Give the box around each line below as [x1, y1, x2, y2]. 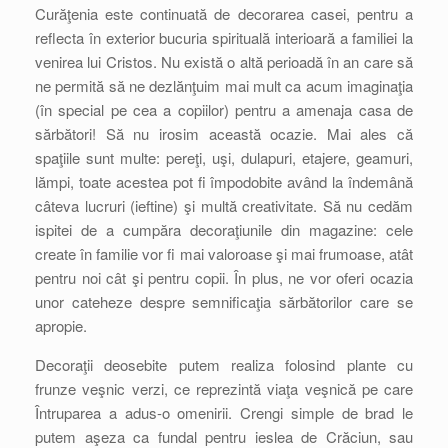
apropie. [35, 315, 87, 336]
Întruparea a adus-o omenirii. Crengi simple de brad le [35, 402, 413, 423]
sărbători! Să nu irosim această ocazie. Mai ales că [35, 123, 413, 144]
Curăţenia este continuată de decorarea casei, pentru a [35, 3, 413, 24]
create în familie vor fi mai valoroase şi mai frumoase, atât [35, 243, 413, 264]
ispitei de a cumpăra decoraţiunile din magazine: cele [35, 219, 413, 240]
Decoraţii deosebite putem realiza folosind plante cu [35, 354, 413, 375]
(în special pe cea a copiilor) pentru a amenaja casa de [35, 99, 413, 120]
